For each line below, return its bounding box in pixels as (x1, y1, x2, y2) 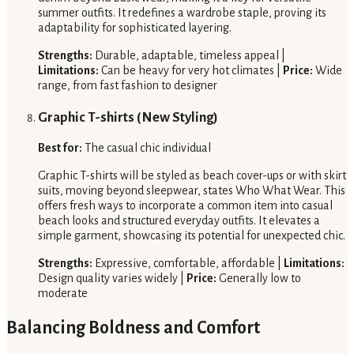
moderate (38, 287, 88, 300)
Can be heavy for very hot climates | (99, 63, 283, 77)
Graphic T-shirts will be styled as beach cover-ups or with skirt (38, 169, 346, 183)
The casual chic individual (82, 141, 211, 155)
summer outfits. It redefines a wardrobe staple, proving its (38, 6, 326, 19)
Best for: (38, 141, 82, 155)
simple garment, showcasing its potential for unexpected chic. (38, 229, 345, 243)
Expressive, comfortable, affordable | (92, 257, 284, 270)
